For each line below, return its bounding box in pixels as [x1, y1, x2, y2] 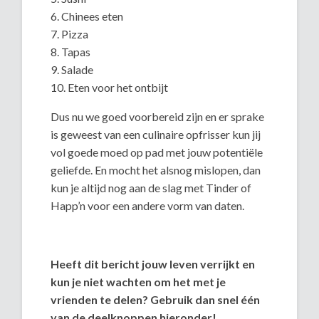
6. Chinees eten [51, 9, 124, 23]
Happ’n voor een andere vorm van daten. [51, 198, 245, 212]
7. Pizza [51, 26, 89, 41]
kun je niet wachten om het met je [51, 274, 226, 288]
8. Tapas [51, 44, 91, 58]
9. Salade [51, 62, 94, 76]
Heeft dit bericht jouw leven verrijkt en [51, 256, 256, 271]
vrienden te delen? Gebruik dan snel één [51, 292, 261, 306]
